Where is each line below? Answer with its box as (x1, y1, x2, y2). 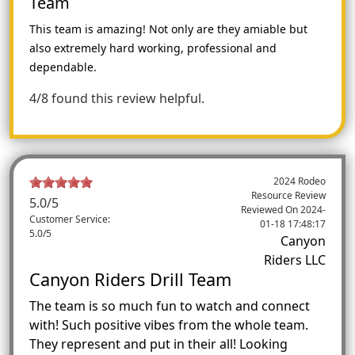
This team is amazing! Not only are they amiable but (29, 21, 307, 36)
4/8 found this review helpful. (29, 89, 204, 107)
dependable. (29, 59, 97, 74)
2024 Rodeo (273, 174, 326, 188)
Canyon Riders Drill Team (29, 267, 231, 291)
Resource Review (251, 188, 326, 202)
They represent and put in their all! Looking (29, 334, 288, 353)
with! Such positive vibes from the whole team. (29, 315, 308, 334)
